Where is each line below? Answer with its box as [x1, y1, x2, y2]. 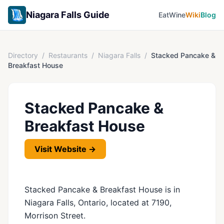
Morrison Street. [24, 210, 85, 220]
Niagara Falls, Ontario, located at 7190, [24, 197, 171, 207]
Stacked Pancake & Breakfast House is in [24, 184, 180, 194]
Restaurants [48, 51, 87, 59]
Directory [8, 51, 38, 59]
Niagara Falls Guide [26, 9, 109, 20]
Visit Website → [34, 144, 96, 154]
